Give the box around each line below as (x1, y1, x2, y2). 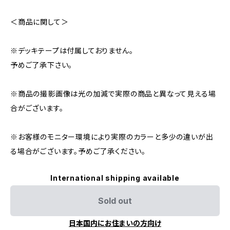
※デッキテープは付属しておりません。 (10, 46, 133, 55)
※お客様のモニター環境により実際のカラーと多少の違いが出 (10, 132, 214, 141)
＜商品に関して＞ (10, 17, 69, 26)
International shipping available (50, 174, 180, 182)
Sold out (98, 196, 132, 206)
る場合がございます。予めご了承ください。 (10, 147, 146, 156)
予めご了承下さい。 (10, 61, 73, 69)
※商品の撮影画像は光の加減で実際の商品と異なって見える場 (10, 89, 216, 98)
